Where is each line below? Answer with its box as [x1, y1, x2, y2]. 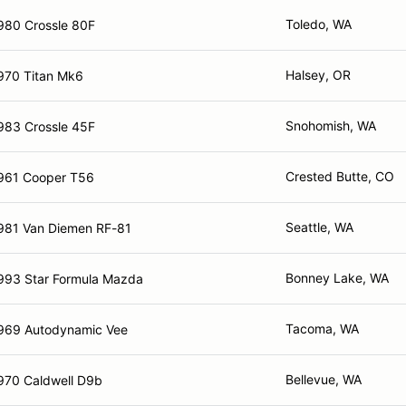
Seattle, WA [285, 219, 353, 235]
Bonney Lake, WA [285, 270, 389, 285]
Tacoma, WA [285, 321, 359, 336]
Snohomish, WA [285, 118, 376, 133]
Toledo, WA [285, 16, 352, 32]
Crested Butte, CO [285, 169, 394, 184]
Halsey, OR [285, 67, 351, 82]
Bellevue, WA [285, 372, 362, 387]
